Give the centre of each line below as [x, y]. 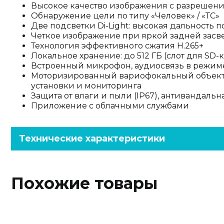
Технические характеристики [92, 138]
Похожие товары [84, 183]
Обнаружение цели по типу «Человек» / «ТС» [125, 16]
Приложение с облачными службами [110, 106]
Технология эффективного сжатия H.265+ [117, 46]
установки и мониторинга [86, 86]
